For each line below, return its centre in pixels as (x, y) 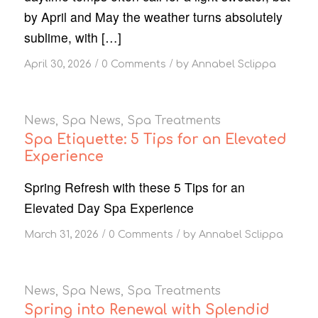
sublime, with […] (72, 37)
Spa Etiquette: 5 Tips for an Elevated (155, 139)
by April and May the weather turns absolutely (153, 16)
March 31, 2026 (61, 234)
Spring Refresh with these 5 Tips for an (134, 187)
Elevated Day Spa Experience (109, 207)
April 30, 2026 (57, 64)
